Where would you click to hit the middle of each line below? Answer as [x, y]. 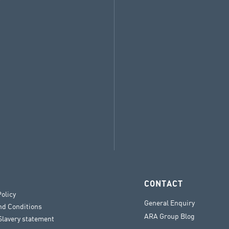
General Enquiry [169, 203]
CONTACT [163, 184]
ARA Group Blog [169, 216]
